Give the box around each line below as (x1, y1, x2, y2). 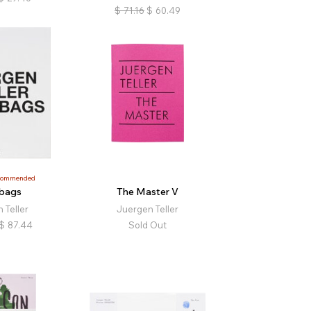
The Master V (116, 185, 178, 198)
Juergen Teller (116, 203, 178, 215)
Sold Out (128, 219, 167, 230)
